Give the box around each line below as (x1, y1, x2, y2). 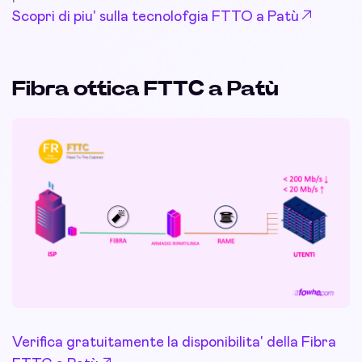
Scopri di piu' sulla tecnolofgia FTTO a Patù (12, 10, 299, 25)
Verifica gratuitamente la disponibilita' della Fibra (12, 335, 336, 351)
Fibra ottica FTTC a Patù (12, 78, 279, 100)
